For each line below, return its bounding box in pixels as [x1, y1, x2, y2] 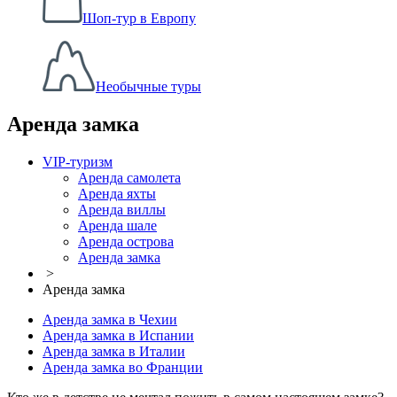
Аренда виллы [78, 201, 166, 217]
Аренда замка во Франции [43, 359, 203, 375]
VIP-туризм [43, 153, 113, 169]
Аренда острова [78, 233, 174, 249]
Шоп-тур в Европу [82, 11, 196, 26]
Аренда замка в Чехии [43, 311, 177, 327]
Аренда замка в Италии [43, 343, 185, 359]
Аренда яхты [78, 185, 156, 201]
